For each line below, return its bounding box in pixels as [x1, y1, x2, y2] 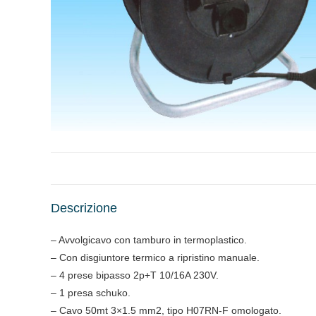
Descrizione [51, 201, 117, 215]
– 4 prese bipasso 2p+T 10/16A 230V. [51, 269, 219, 281]
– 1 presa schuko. [51, 287, 130, 298]
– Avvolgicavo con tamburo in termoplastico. [51, 234, 247, 245]
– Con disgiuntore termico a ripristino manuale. [51, 252, 260, 263]
